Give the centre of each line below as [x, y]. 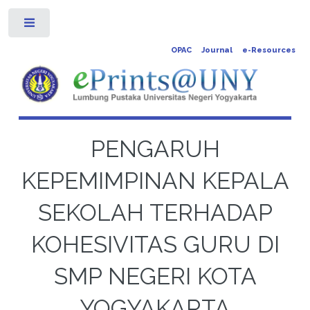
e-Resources [268, 50]
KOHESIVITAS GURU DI [155, 244]
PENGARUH [155, 149]
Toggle [73, 26]
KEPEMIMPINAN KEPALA [155, 181]
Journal [217, 50]
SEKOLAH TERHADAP [155, 212]
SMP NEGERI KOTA [155, 276]
